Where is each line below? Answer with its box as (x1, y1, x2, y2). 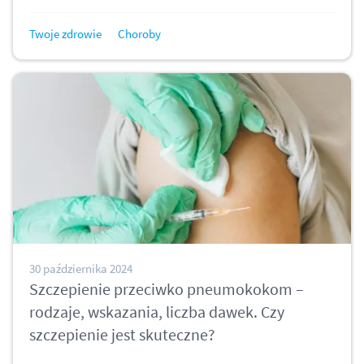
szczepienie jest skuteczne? (29, 324, 215, 345)
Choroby (118, 26, 161, 42)
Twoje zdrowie (29, 26, 102, 42)
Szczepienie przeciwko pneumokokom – (29, 279, 304, 300)
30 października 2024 (29, 261, 132, 277)
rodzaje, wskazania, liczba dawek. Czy (29, 301, 284, 323)
